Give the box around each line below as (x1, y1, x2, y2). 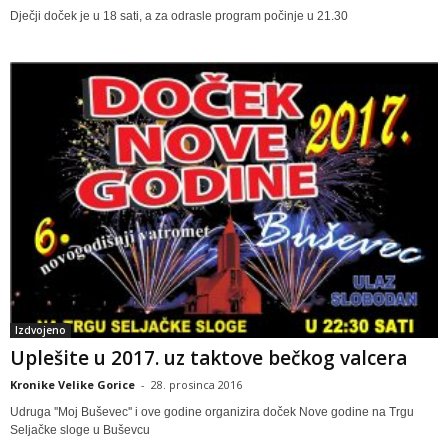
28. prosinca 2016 (151, 377, 242, 393)
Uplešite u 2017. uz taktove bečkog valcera (10, 345, 407, 372)
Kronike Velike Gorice (10, 377, 135, 393)
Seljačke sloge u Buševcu (10, 423, 150, 438)
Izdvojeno (15, 323, 66, 338)
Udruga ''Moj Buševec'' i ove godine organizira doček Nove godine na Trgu (10, 405, 414, 420)
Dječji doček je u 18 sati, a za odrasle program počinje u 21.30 (10, 8, 348, 23)
